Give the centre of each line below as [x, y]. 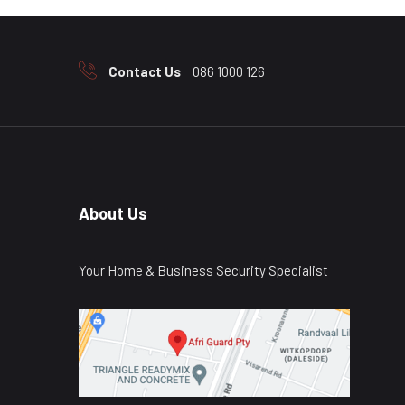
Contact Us [145, 72]
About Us [113, 213]
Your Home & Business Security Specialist [203, 270]
